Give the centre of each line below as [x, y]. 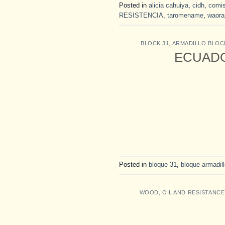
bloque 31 [163, 164]
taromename [185, 16]
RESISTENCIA [141, 16]
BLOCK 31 [155, 43]
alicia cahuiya [168, 6]
